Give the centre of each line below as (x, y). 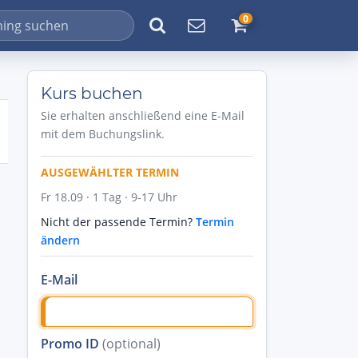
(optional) (131, 343)
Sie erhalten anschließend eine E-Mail (143, 115)
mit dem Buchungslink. (103, 134)
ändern (60, 240)
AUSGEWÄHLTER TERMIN (110, 172)
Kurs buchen (92, 93)
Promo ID (72, 343)
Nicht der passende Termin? (118, 222)
